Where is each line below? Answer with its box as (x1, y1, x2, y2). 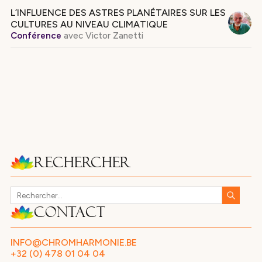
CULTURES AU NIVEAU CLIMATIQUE (10, 18, 168, 30)
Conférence (10, 30, 61, 41)
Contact (33, 204, 105, 221)
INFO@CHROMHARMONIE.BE (10, 236, 137, 248)
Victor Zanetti (82, 30, 143, 41)
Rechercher (33, 154, 131, 171)
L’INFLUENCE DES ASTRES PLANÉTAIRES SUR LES (10, 6, 226, 18)
